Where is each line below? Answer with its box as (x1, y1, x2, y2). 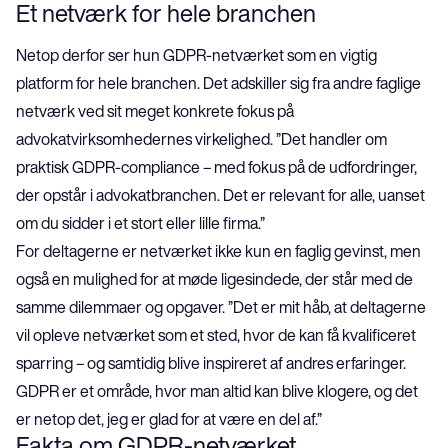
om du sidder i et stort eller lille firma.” (16, 214, 265, 231)
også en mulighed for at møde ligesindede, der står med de (16, 270, 416, 287)
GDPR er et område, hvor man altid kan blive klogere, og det (16, 382, 421, 399)
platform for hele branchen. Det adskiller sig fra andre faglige (16, 74, 424, 91)
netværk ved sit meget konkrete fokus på (16, 102, 297, 119)
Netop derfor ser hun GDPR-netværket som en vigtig (16, 46, 380, 63)
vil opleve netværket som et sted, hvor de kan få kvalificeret (16, 326, 419, 343)
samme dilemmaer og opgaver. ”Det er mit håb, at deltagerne (16, 298, 429, 315)
